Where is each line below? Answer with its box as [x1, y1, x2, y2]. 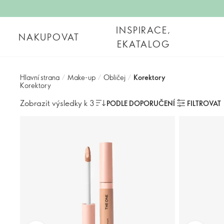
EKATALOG [117, 37, 170, 50]
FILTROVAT [187, 98, 221, 108]
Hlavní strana [20, 72, 59, 82]
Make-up [67, 72, 95, 82]
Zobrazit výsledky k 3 [20, 97, 94, 108]
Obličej [103, 72, 125, 82]
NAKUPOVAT [18, 30, 80, 43]
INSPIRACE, [116, 23, 171, 36]
